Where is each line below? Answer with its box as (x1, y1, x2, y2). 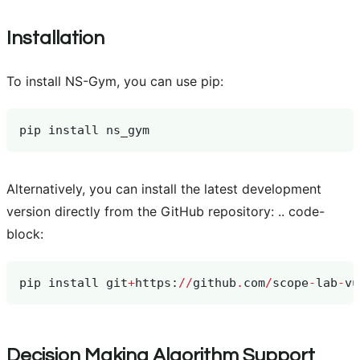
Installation (6, 28, 104, 49)
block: (6, 226, 43, 243)
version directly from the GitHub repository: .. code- (6, 203, 325, 220)
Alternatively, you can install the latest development (6, 181, 321, 198)
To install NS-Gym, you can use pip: (6, 73, 223, 90)
